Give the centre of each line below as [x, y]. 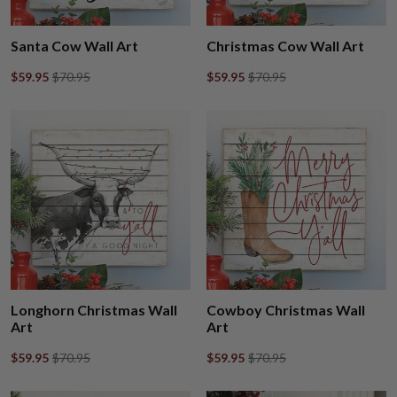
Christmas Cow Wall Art [285, 46]
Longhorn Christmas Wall [94, 310]
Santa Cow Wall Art [74, 46]
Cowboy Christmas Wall [286, 310]
